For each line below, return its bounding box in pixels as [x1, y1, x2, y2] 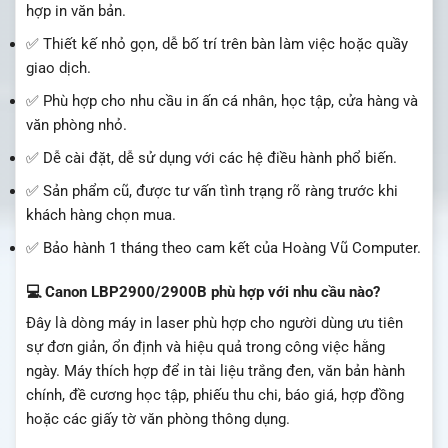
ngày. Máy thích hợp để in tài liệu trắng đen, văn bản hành [26, 362, 405, 381]
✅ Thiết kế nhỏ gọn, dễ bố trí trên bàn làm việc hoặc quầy [26, 35, 408, 54]
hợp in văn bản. [26, 2, 126, 21]
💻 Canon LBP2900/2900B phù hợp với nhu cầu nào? [26, 282, 380, 301]
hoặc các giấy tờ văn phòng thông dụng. [26, 410, 290, 429]
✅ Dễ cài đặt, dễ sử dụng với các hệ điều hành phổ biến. [26, 149, 397, 168]
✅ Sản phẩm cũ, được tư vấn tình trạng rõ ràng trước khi [26, 182, 398, 201]
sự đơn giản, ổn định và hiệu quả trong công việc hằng [26, 338, 385, 357]
